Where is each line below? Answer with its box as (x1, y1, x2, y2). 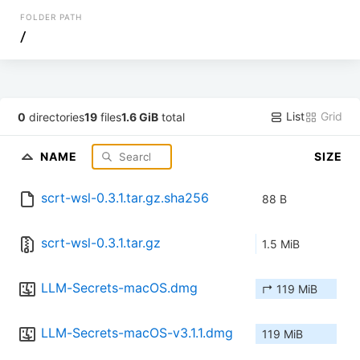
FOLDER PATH (20, 12, 83, 22)
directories (26, 109, 85, 124)
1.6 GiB (121, 109, 159, 124)
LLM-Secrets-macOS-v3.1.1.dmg (41, 325, 233, 342)
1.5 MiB (262, 237, 300, 252)
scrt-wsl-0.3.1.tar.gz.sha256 (41, 190, 209, 207)
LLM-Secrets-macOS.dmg (41, 280, 198, 297)
